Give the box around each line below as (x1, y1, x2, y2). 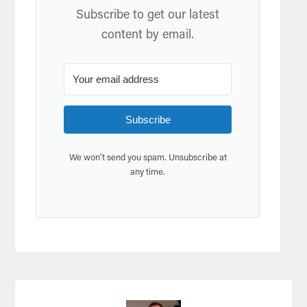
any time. (130, 168, 166, 177)
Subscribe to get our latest (76, 10, 220, 23)
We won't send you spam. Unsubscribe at (69, 153, 227, 163)
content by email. (101, 29, 195, 42)
